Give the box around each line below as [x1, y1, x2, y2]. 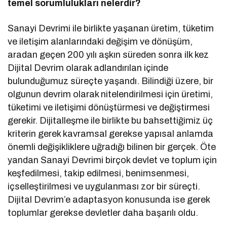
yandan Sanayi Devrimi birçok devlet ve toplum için [8, 155, 217, 165]
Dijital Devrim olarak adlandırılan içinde [8, 62, 169, 73]
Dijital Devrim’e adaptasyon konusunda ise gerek [8, 194, 210, 205]
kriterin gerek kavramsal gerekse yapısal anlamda [8, 128, 214, 139]
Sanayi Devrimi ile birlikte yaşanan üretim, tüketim [8, 23, 214, 33]
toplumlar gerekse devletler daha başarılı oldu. [8, 207, 199, 218]
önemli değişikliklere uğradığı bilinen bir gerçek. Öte [8, 141, 216, 152]
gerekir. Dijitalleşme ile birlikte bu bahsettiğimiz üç [8, 115, 213, 126]
